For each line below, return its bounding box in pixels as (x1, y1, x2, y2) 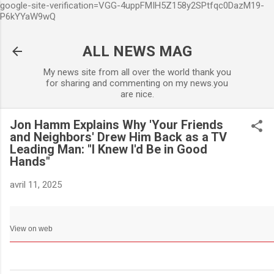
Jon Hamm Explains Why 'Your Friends (10, 117, 223, 132)
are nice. (120, 89, 154, 100)
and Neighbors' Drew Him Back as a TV (10, 130, 227, 144)
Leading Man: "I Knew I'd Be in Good (10, 142, 207, 157)
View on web (10, 224, 53, 233)
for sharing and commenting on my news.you (46, 78, 228, 89)
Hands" (10, 154, 50, 169)
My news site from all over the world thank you (43, 67, 231, 78)
